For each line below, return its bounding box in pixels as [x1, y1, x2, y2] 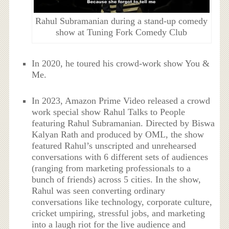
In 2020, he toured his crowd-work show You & [32, 58, 210, 69]
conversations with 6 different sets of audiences [32, 151, 209, 162]
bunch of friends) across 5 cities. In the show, [32, 174, 201, 185]
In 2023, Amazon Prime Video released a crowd [32, 95, 211, 106]
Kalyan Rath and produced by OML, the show [32, 129, 204, 140]
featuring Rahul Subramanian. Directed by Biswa [32, 118, 215, 128]
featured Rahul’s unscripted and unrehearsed [32, 140, 197, 151]
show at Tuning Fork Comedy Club [56, 27, 188, 38]
